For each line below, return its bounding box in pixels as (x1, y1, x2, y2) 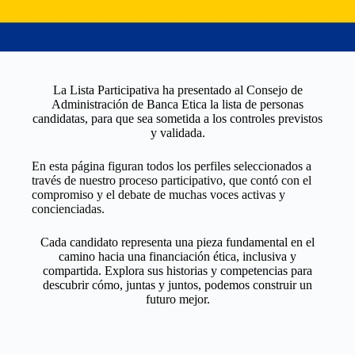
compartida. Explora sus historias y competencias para (43, 264, 312, 278)
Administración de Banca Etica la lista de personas (52, 97, 303, 112)
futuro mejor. (145, 292, 210, 307)
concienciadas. (32, 202, 105, 216)
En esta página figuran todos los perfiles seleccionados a (32, 159, 311, 174)
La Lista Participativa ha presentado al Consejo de (52, 83, 303, 97)
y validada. (150, 126, 205, 140)
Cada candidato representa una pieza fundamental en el (40, 235, 315, 250)
